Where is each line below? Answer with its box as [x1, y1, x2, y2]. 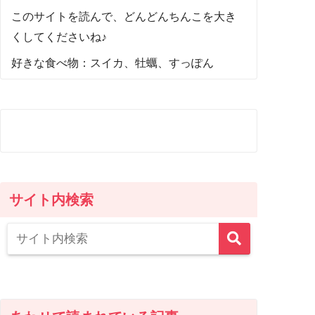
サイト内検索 [9, 191, 94, 207]
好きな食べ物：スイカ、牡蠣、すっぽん [11, 56, 214, 69]
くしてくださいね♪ [11, 30, 108, 43]
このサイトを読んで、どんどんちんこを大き [11, 10, 237, 22]
